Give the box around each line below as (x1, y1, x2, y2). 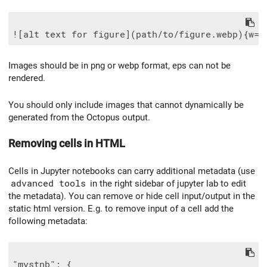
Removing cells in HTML (8, 138, 125, 150)
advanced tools (10, 178, 86, 190)
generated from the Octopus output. (8, 111, 150, 123)
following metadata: (8, 216, 88, 227)
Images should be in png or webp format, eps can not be (8, 60, 231, 71)
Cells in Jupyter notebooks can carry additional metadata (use (8, 166, 255, 177)
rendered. (8, 72, 45, 83)
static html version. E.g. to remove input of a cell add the (8, 203, 234, 215)
